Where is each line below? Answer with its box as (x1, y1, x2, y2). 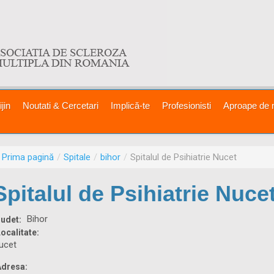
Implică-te (111, 100, 150, 111)
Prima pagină (2, 152, 54, 163)
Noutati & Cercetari (23, 100, 98, 111)
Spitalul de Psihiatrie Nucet (130, 152, 237, 163)
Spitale (64, 152, 91, 163)
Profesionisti (162, 100, 211, 111)
